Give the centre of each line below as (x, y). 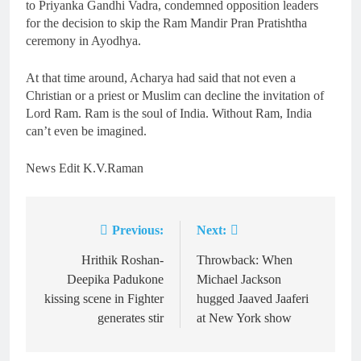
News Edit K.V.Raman (85, 168)
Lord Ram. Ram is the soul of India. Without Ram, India (169, 114)
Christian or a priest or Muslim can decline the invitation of (175, 96)
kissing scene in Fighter (104, 299)
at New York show (244, 318)
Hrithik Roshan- (122, 260)
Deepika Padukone (115, 280)
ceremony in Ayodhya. (83, 41)
